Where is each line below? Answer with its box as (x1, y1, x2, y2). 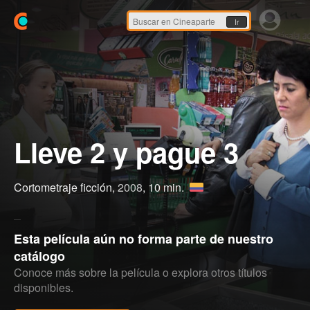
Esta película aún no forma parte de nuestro (14, 230, 273, 248)
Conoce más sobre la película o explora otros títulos (14, 264, 267, 280)
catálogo (14, 247, 65, 265)
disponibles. (14, 280, 73, 295)
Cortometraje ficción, (14, 179, 118, 195)
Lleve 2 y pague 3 (14, 132, 239, 172)
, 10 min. (143, 179, 187, 195)
